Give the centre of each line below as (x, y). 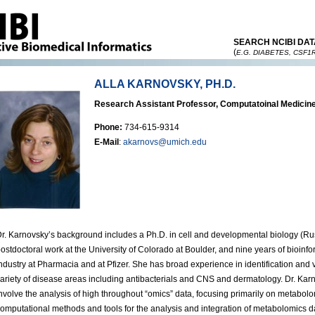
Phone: (109, 127)
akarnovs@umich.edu (165, 142)
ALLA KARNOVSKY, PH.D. (165, 84)
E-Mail (107, 142)
